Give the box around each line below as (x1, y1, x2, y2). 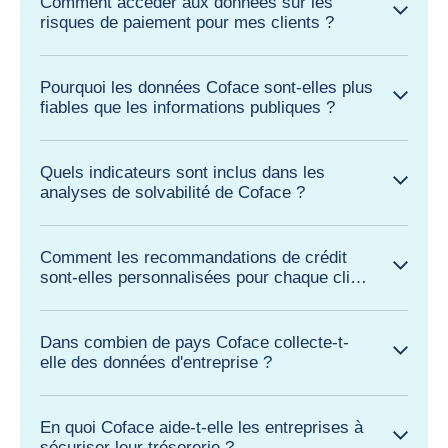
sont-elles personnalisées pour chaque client (40, 267, 373, 287)
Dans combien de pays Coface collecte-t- (40, 332, 349, 352)
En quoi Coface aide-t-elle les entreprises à (40, 417, 363, 437)
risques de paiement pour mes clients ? (40, 12, 334, 32)
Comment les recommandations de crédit (40, 247, 347, 267)
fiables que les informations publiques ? (40, 97, 335, 117)
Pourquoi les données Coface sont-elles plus (40, 77, 373, 97)
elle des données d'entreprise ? (40, 352, 272, 372)
